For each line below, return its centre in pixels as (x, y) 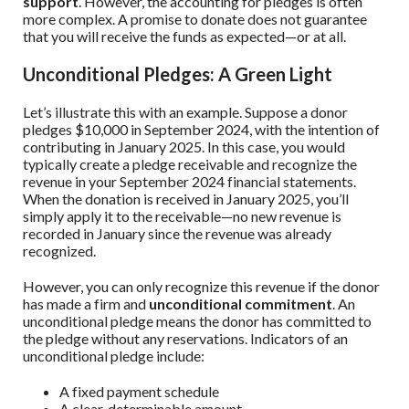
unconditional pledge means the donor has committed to (197, 321)
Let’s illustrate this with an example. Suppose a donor (185, 112)
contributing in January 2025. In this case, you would (184, 147)
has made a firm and (86, 304)
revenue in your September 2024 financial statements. (189, 182)
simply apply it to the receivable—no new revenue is (182, 216)
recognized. (59, 251)
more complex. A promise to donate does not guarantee (195, 19)
